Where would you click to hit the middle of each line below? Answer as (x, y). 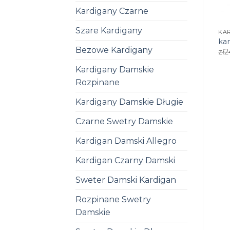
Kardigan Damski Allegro (126, 141)
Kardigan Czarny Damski (125, 160)
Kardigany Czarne (112, 11)
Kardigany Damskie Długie (129, 102)
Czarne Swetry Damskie (124, 121)
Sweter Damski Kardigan (126, 180)
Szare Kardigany (109, 30)
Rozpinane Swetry (113, 199)
